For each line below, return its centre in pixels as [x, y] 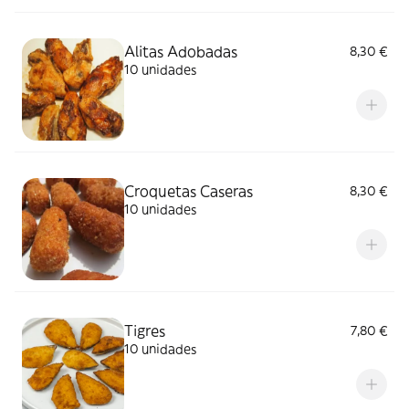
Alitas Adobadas [181, 51]
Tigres [145, 330]
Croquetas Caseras [189, 191]
